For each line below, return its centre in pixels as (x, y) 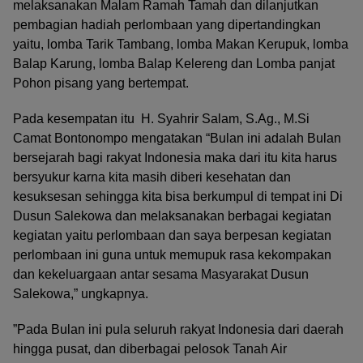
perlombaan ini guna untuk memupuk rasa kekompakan (172, 254)
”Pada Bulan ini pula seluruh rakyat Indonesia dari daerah (178, 329)
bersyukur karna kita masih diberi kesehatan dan (152, 177)
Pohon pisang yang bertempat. (101, 83)
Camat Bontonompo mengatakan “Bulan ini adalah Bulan (177, 138)
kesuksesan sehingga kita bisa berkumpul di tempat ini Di (178, 196)
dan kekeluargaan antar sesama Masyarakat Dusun (161, 274)
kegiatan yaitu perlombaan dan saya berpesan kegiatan (172, 235)
